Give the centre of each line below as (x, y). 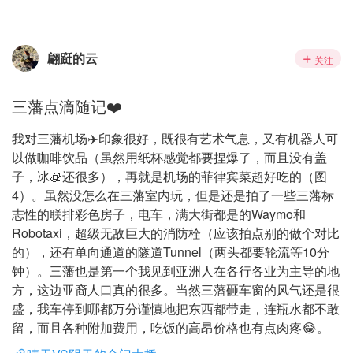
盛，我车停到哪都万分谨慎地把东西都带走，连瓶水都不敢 (176, 308)
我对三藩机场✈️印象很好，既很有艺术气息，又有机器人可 (175, 138)
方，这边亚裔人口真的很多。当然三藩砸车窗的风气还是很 (176, 290)
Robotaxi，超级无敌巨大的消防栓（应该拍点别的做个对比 (176, 233)
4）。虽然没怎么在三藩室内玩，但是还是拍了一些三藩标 (173, 195)
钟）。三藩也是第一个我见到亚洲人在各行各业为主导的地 (176, 271)
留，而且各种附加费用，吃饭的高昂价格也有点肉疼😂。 (171, 327)
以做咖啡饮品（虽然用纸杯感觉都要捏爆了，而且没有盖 (169, 157)
